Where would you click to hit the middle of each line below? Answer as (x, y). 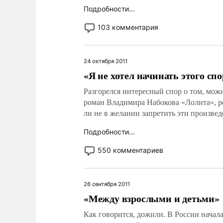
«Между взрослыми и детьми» (152, 198)
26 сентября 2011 (107, 184)
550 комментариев (130, 150)
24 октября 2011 (106, 61)
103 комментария (128, 27)
